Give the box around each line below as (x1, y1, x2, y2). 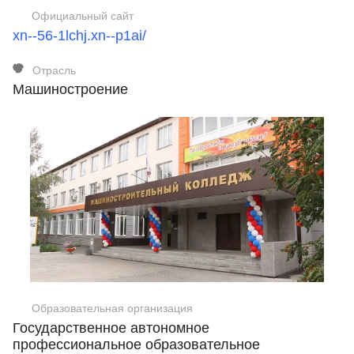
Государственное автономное (13, 319, 209, 336)
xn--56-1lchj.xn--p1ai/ (13, 27, 146, 43)
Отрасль (32, 63, 77, 77)
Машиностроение (13, 81, 128, 98)
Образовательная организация (31, 302, 193, 315)
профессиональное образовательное (13, 336, 260, 352)
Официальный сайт (31, 9, 134, 22)
